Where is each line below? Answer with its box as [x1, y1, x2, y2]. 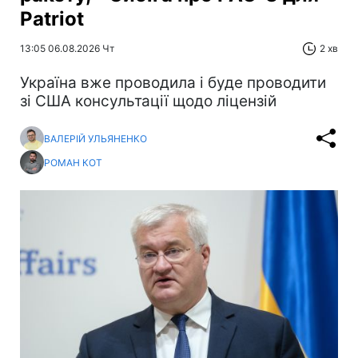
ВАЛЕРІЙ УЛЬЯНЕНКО [44, 132, 147, 145]
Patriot [20, 7, 84, 31]
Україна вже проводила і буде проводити [20, 74, 326, 93]
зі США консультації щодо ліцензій [20, 92, 276, 111]
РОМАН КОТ [44, 156, 102, 169]
